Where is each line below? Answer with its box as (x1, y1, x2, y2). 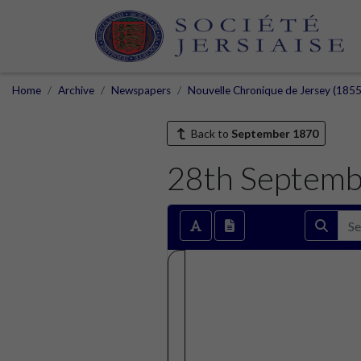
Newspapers (111, 84, 171, 97)
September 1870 (230, 127, 318, 140)
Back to (188, 127, 231, 140)
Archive (58, 84, 94, 97)
